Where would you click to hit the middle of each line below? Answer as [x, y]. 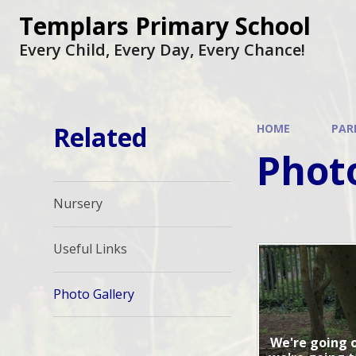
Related [101, 137]
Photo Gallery [94, 294]
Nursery [78, 204]
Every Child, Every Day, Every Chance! [162, 50]
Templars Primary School [165, 26]
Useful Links [91, 249]
